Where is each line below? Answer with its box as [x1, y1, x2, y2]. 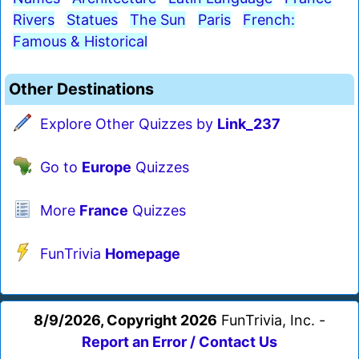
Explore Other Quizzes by [40, 115, 217, 133]
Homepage [105, 245, 180, 263]
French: [243, 11, 295, 29]
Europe [82, 159, 131, 176]
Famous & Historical [13, 33, 147, 50]
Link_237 [217, 115, 280, 133]
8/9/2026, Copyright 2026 [34, 312, 217, 329]
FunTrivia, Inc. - [217, 312, 325, 329]
